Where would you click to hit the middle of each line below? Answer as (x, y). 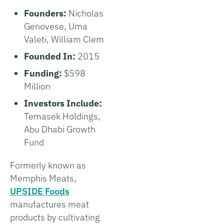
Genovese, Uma (56, 26)
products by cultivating (55, 217)
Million (37, 86)
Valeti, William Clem (64, 39)
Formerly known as (48, 165)
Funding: (44, 73)
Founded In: (51, 56)
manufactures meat (49, 204)
